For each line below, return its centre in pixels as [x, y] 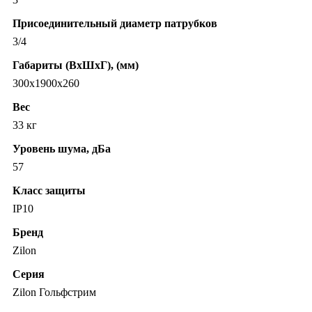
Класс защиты [49, 191]
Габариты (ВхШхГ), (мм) [76, 65]
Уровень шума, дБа [62, 149]
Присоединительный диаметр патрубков [115, 24]
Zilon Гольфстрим [54, 292]
